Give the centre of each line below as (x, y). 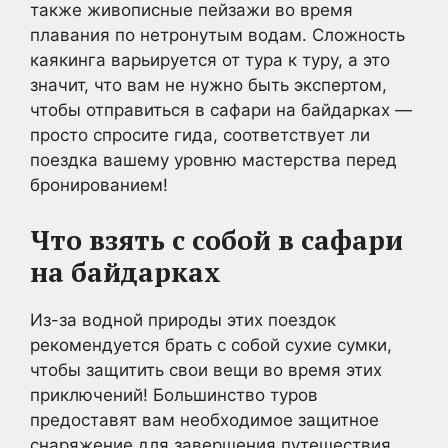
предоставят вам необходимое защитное (204, 419)
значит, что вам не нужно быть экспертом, (208, 85)
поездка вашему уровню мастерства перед (213, 160)
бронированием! (99, 185)
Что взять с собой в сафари (216, 239)
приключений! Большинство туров (174, 394)
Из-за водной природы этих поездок (183, 319)
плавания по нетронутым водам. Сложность (217, 35)
